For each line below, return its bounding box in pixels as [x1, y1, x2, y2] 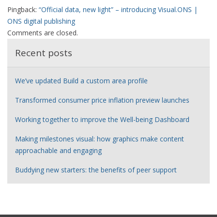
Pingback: [7, 5, 39, 15]
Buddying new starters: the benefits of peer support [15, 165, 177, 175]
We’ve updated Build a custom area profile [15, 76, 148, 86]
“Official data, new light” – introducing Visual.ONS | [39, 5, 198, 15]
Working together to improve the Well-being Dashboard [15, 115, 189, 124]
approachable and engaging [15, 146, 102, 155]
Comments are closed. [7, 28, 78, 38]
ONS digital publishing [7, 16, 75, 26]
